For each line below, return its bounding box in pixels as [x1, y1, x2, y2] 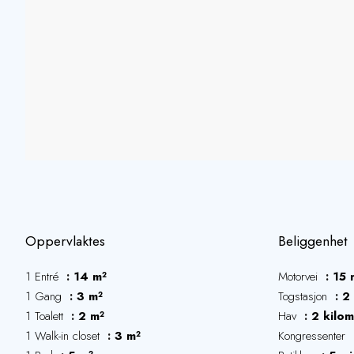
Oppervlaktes [25, 231, 105, 251]
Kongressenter [278, 327, 349, 345]
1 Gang [25, 288, 66, 305]
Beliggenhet [278, 231, 348, 251]
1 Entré [25, 268, 62, 285]
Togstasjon [278, 288, 331, 305]
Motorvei [278, 268, 322, 285]
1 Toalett [25, 307, 67, 325]
